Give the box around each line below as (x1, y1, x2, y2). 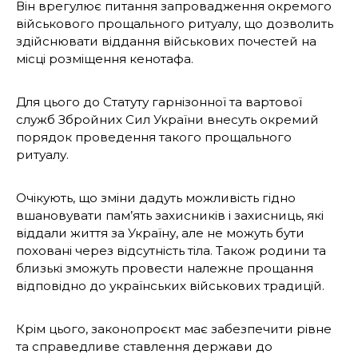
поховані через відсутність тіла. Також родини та (16, 243, 326, 259)
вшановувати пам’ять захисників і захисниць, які (16, 208, 324, 224)
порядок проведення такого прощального (16, 129, 292, 145)
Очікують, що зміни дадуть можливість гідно (16, 190, 296, 206)
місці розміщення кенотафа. (16, 51, 197, 67)
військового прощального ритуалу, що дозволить (16, 16, 333, 32)
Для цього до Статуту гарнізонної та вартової (16, 94, 302, 110)
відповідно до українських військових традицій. (16, 278, 324, 294)
